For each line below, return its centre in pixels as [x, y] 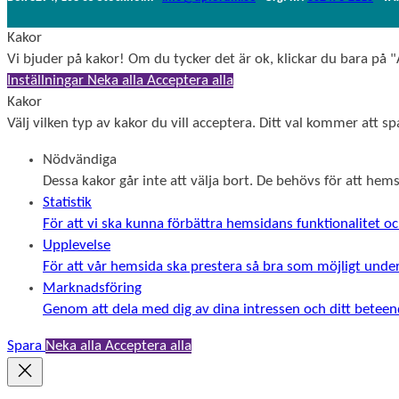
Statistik [67, 202]
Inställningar [47, 80]
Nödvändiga [80, 159]
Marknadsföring [92, 288]
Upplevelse [77, 245]
